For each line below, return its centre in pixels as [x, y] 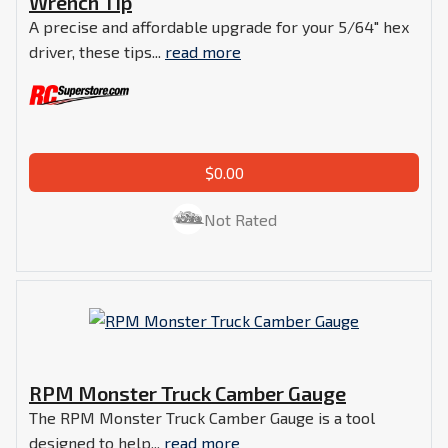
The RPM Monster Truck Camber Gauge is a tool [202, 417]
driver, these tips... [97, 51]
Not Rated [240, 220]
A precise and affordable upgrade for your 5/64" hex [219, 26]
